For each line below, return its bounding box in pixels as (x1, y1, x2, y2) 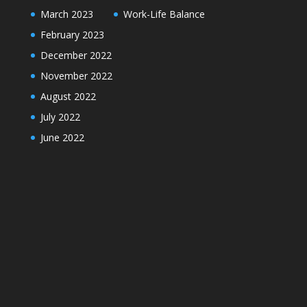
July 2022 (40, 110, 80, 123)
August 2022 (40, 90, 96, 103)
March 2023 (40, 8, 93, 21)
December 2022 (40, 49, 112, 62)
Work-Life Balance (123, 8, 205, 21)
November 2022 (40, 69, 112, 82)
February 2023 (40, 28, 104, 41)
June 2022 (40, 131, 84, 144)
